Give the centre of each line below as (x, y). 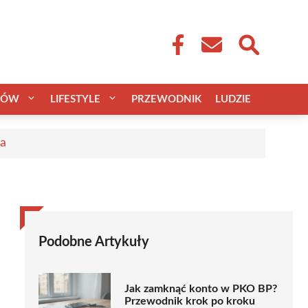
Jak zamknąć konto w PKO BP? (201, 289)
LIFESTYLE (75, 99)
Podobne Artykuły (94, 242)
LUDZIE (233, 99)
